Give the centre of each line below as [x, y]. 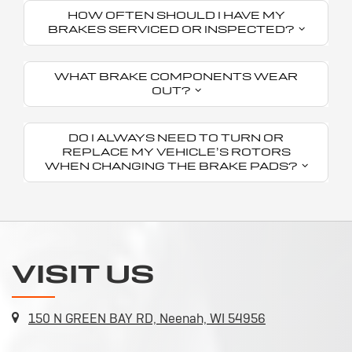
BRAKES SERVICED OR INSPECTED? [173, 29]
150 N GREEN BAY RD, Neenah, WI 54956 [147, 318]
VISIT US [83, 274]
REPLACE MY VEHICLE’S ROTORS [176, 152]
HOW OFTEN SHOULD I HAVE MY [176, 15]
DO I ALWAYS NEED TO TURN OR [176, 137]
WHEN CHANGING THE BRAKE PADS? [173, 166]
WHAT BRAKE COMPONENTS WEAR [176, 76]
